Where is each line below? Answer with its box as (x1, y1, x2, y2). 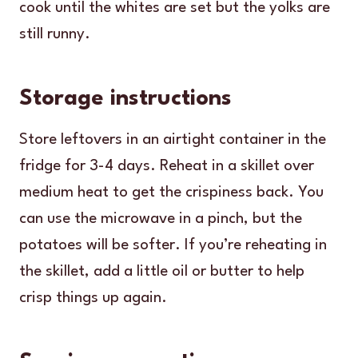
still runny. (19, 26, 90, 42)
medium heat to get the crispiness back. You (19, 184, 324, 201)
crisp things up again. (19, 289, 167, 306)
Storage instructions (19, 87, 232, 110)
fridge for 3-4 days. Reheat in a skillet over (19, 157, 314, 174)
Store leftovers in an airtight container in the (19, 131, 326, 148)
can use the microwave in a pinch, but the (19, 210, 302, 227)
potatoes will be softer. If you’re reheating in (19, 237, 327, 253)
